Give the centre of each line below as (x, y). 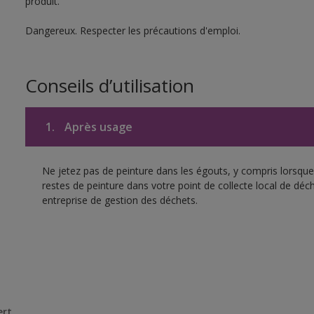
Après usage (97, 127)
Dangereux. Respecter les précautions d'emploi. (132, 30)
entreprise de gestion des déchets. (120, 200)
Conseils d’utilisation (109, 86)
